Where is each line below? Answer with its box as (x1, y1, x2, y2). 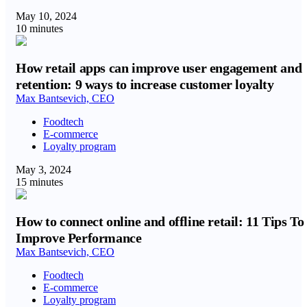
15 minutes (16, 176, 63, 188)
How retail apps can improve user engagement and (16, 60, 302, 75)
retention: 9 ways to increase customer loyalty (16, 77, 274, 92)
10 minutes (16, 23, 63, 34)
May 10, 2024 (16, 10, 77, 22)
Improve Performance (16, 230, 142, 245)
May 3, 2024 (16, 164, 71, 175)
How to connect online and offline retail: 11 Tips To (16, 214, 304, 229)
